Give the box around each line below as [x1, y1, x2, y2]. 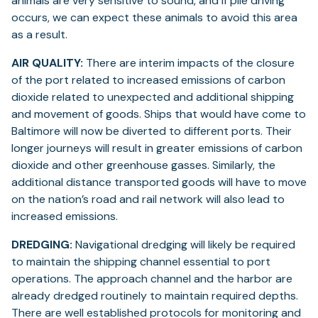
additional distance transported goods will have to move [11, 175, 307, 190]
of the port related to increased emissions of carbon [11, 72, 285, 88]
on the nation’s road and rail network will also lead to [11, 192, 285, 207]
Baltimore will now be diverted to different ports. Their [11, 124, 292, 139]
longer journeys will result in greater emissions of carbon [11, 141, 302, 156]
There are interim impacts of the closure [83, 55, 295, 71]
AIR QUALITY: [11, 55, 83, 71]
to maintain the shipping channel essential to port [11, 254, 270, 270]
